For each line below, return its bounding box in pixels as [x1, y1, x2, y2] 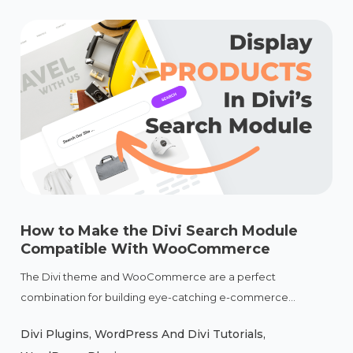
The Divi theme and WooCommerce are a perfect [20, 270, 277, 284]
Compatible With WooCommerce [20, 240, 271, 258]
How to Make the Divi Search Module [20, 222, 299, 240]
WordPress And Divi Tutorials [95, 327, 264, 342]
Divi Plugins [20, 327, 90, 342]
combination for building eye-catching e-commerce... [20, 291, 296, 304]
